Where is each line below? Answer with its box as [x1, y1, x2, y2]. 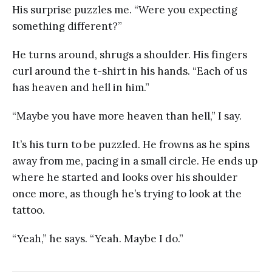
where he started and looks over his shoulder [12, 170, 237, 184]
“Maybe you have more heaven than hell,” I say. [12, 109, 242, 123]
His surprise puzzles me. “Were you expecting [12, 2, 237, 16]
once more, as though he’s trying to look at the [12, 186, 242, 200]
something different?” [12, 19, 122, 33]
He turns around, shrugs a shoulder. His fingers [12, 47, 247, 61]
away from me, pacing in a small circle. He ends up [12, 154, 257, 168]
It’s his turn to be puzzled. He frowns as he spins [12, 137, 250, 151]
